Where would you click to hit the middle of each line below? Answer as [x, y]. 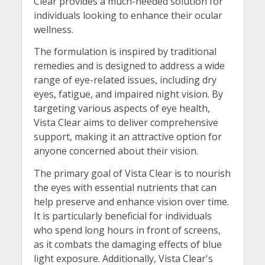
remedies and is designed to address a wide [129, 66]
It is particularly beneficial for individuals [122, 216]
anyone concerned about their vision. [116, 151]
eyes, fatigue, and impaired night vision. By [128, 94]
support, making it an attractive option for [127, 137]
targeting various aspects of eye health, [122, 109]
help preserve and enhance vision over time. [131, 201]
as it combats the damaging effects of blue [127, 244]
